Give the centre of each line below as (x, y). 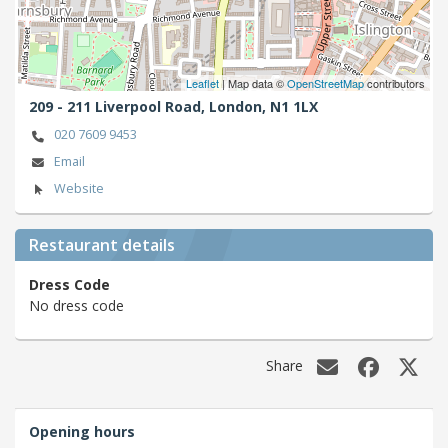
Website (78, 188)
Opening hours (82, 432)
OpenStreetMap (325, 83)
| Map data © (253, 83)
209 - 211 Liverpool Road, (119, 107)
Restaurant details (102, 244)
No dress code (76, 306)
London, (239, 107)
